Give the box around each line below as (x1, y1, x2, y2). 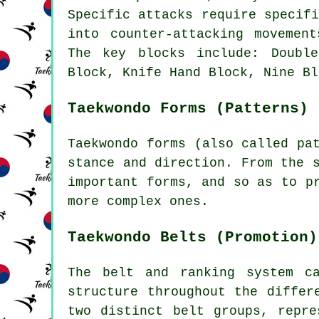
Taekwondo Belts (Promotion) (68, 228, 318, 246)
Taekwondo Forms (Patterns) (68, 99, 308, 117)
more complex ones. (68, 194, 209, 209)
